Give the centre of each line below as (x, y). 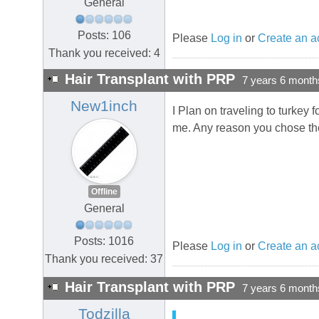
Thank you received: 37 (104, 258)
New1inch (104, 106)
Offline (104, 192)
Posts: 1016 (104, 241)
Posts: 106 (104, 35)
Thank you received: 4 (104, 53)
